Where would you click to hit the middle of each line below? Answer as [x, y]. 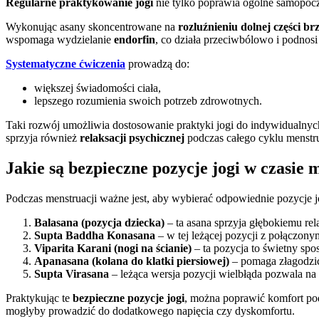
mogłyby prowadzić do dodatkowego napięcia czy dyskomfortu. [150, 311]
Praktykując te [39, 298]
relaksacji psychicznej [132, 138]
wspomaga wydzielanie [60, 40]
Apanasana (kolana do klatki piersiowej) [132, 261]
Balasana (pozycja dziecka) [99, 223]
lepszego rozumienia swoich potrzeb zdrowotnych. [148, 101]
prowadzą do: [157, 64]
